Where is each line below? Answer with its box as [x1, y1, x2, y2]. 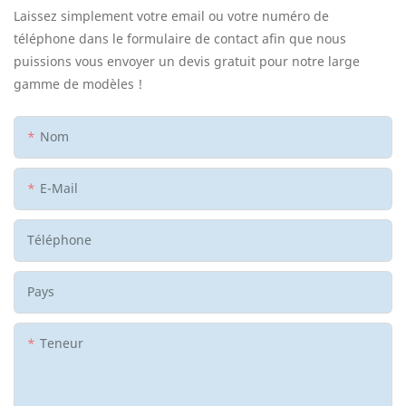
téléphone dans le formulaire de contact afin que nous [14, 29, 346, 47]
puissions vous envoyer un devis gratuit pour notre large [14, 52, 360, 70]
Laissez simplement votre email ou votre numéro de [14, 6, 329, 24]
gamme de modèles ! [14, 74, 142, 92]
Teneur [40, 333, 83, 352]
